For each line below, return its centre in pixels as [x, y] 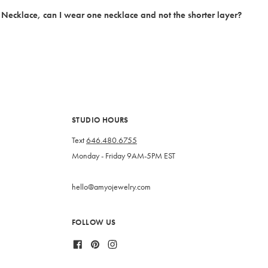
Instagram [134, 243]
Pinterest [114, 243]
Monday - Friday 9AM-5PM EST [124, 156]
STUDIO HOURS [100, 120]
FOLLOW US [94, 222]
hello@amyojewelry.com [111, 187]
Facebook [99, 243]
